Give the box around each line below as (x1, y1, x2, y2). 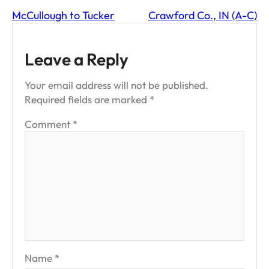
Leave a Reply (25, 49, 128, 70)
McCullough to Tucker (12, 8, 115, 23)
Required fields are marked (25, 93, 150, 106)
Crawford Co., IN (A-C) (148, 8, 257, 23)
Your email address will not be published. (25, 79, 208, 92)
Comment (25, 118, 73, 131)
